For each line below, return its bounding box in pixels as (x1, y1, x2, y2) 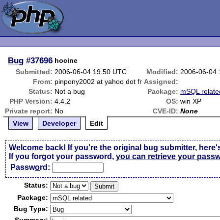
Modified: (146, 68, 179, 76)
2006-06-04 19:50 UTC (55, 68, 127, 76)
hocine (55, 56, 78, 64)
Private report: (5, 107, 53, 115)
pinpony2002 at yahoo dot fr (55, 78, 142, 85)
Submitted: (16, 68, 53, 76)
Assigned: (144, 78, 179, 85)
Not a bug (55, 87, 85, 95)
